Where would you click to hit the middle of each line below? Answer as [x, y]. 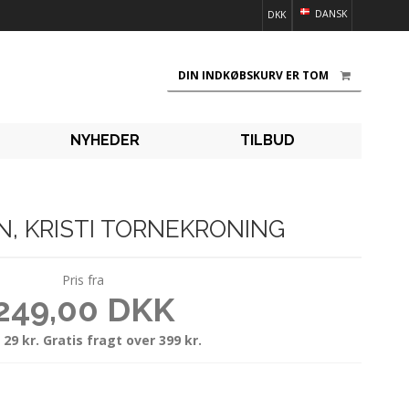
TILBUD [267, 141]
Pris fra [83, 279]
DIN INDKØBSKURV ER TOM [253, 76]
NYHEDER [105, 141]
